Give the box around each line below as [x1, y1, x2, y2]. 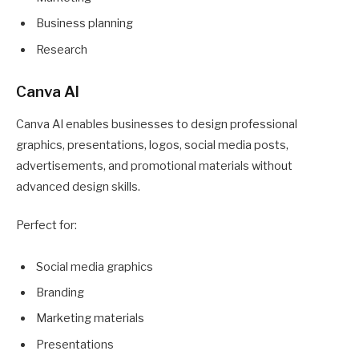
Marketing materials [36, 311, 144, 326]
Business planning [36, 16, 133, 31]
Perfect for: [16, 217, 77, 232]
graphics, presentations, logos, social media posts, [16, 137, 288, 152]
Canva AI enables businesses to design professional [16, 116, 297, 131]
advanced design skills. [16, 179, 140, 194]
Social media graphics [36, 259, 153, 274]
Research [36, 42, 87, 57]
